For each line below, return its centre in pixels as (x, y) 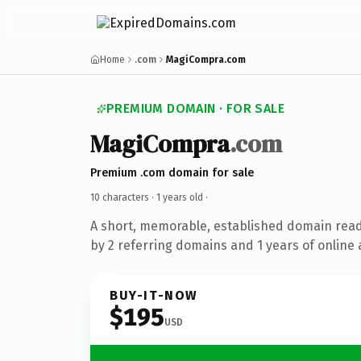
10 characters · (123, 197)
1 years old (180, 197)
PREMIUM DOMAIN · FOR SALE (195, 108)
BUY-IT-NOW (154, 295)
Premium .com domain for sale (172, 172)
